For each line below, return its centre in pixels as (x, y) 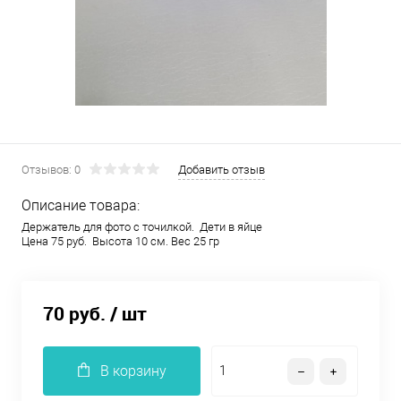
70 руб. (74, 314)
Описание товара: (81, 205)
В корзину (133, 371)
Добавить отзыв (222, 170)
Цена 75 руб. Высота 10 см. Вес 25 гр (120, 241)
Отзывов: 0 (51, 170)
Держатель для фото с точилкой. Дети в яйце (142, 227)
